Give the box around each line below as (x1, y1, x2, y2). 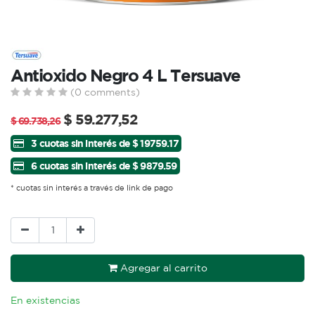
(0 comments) (67, 86, 140, 98)
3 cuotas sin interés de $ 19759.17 (29, 137, 179, 150)
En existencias (11, 295, 80, 307)
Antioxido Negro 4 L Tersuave (11, 65, 241, 85)
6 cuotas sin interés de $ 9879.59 (29, 160, 177, 172)
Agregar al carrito (117, 262, 207, 274)
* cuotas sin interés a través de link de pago (11, 184, 173, 193)
